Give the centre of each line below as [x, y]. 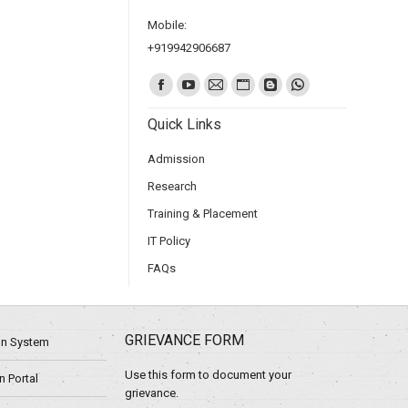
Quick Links [184, 124]
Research [172, 186]
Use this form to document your [208, 375]
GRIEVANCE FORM [184, 340]
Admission [176, 159]
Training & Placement [203, 214]
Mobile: [167, 25]
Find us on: [176, 80]
